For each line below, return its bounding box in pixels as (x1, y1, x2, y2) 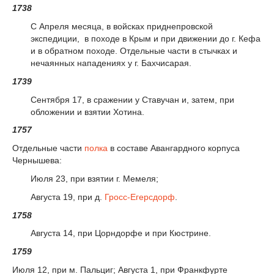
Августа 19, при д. (31, 191, 105, 202)
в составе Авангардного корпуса (108, 143, 240, 154)
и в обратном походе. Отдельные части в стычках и (31, 45, 237, 56)
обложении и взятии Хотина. (31, 106, 144, 117)
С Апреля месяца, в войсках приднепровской (31, 21, 213, 31)
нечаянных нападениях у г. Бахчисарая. (31, 57, 191, 68)
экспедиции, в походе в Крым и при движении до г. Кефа (31, 33, 261, 43)
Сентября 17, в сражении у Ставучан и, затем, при (31, 94, 234, 105)
